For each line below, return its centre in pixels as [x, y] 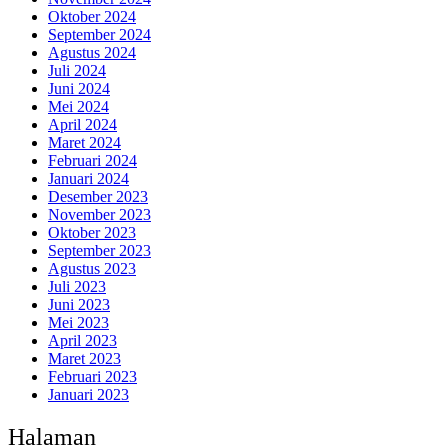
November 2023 [99, 215]
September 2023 [99, 251]
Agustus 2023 [92, 269]
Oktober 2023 [92, 233]
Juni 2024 [79, 89]
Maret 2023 [84, 359]
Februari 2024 [92, 161]
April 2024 [82, 125]
